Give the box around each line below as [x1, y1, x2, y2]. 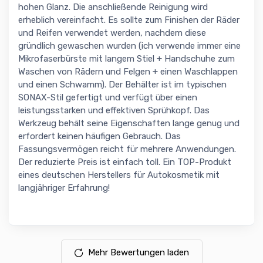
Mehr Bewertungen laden [87, 247, 189, 258]
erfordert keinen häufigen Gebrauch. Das [18, 131, 181, 142]
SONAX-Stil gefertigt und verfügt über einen [18, 92, 197, 103]
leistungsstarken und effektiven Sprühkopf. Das [18, 105, 210, 116]
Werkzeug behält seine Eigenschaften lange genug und [18, 118, 240, 129]
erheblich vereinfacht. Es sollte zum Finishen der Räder [18, 15, 240, 26]
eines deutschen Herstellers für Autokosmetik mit [18, 170, 220, 181]
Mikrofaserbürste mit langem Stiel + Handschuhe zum [18, 53, 235, 65]
